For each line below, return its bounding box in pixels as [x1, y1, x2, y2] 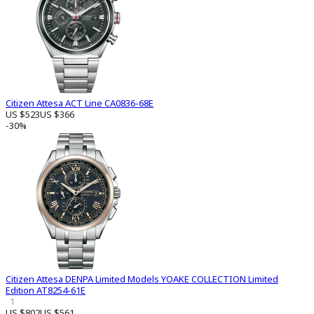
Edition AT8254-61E [6, 284, 86, 297]
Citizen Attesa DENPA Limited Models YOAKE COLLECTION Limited [6, 273, 278, 286]
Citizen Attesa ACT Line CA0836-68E [6, 97, 153, 110]
